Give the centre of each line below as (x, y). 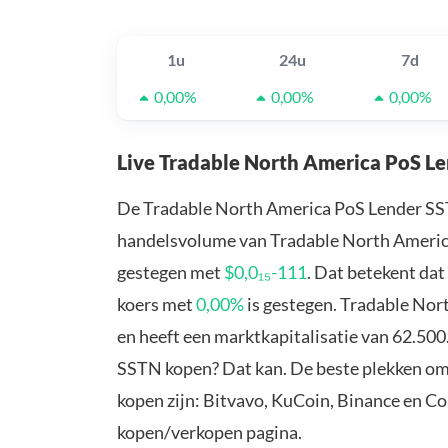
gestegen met (170, 272)
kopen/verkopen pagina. (209, 432)
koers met (156, 304)
